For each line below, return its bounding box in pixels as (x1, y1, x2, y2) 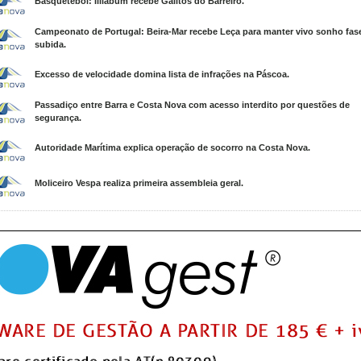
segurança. (35, 113, 81, 122)
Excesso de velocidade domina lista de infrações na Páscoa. (35, 69, 289, 79)
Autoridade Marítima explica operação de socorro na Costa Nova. (35, 143, 310, 152)
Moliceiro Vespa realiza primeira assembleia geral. (35, 178, 243, 188)
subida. (35, 39, 66, 49)
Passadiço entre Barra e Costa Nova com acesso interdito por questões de (35, 100, 350, 110)
